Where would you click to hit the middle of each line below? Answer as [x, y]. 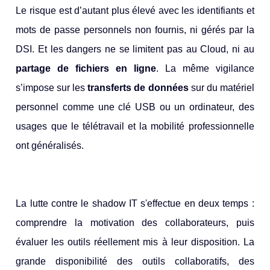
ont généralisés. [50, 146]
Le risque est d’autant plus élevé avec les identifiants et [135, 11]
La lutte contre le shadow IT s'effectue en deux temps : [135, 204]
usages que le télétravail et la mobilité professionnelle [135, 127]
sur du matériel [221, 88]
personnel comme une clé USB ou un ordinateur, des [135, 107]
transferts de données [138, 88]
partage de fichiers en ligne [86, 69]
